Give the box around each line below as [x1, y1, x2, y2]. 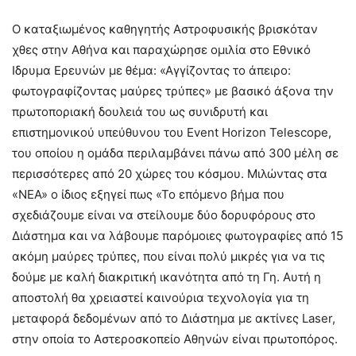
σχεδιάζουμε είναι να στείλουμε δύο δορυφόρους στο [12, 207, 315, 222]
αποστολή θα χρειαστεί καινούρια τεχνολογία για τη [12, 289, 309, 305]
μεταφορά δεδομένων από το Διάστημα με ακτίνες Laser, [12, 310, 335, 326]
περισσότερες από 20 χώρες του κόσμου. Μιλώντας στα [12, 165, 327, 181]
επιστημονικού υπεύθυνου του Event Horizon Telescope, [12, 124, 331, 140]
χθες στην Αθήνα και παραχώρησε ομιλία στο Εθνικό [12, 41, 311, 57]
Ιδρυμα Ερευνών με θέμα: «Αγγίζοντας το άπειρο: [12, 62, 291, 78]
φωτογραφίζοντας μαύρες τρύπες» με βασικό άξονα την [12, 83, 334, 99]
